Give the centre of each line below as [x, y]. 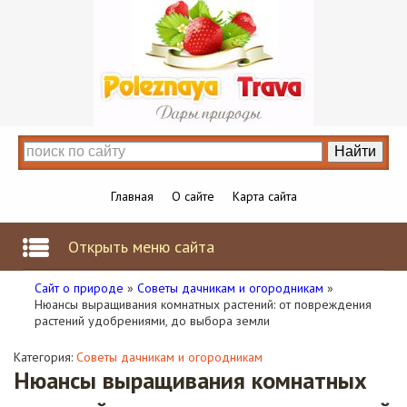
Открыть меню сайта [141, 247]
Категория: [45, 357]
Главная [132, 196]
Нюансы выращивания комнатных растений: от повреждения [203, 304]
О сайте [193, 196]
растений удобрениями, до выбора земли [152, 321]
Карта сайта [264, 196]
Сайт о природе [79, 288]
